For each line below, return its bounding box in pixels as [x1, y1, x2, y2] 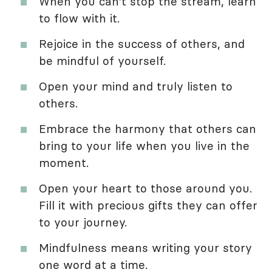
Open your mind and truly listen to [39, 78, 233, 93]
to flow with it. [39, 10, 120, 25]
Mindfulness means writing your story [39, 240, 252, 255]
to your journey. [39, 214, 127, 229]
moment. [39, 155, 89, 170]
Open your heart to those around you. [39, 180, 252, 195]
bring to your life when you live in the [39, 138, 250, 153]
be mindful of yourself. [39, 53, 166, 68]
